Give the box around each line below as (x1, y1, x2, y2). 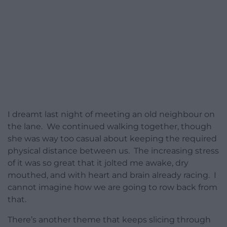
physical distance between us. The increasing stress (8, 146, 219, 156)
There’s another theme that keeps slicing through (8, 215, 211, 225)
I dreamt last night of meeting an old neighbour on (8, 109, 215, 120)
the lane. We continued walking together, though (8, 122, 212, 132)
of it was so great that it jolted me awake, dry (8, 158, 188, 168)
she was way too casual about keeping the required (8, 134, 217, 144)
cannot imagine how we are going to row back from (8, 182, 217, 193)
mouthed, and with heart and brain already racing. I (8, 170, 216, 180)
